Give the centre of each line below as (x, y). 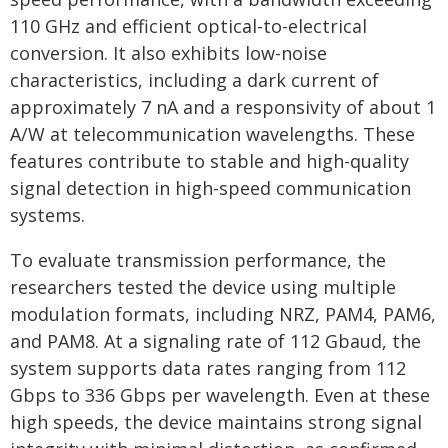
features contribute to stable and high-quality (209, 161)
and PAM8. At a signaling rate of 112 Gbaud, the (215, 341)
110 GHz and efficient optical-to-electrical (188, 26)
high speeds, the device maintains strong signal (216, 422)
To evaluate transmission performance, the (198, 260)
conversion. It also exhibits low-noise (168, 53)
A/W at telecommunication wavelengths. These (212, 134)
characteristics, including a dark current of (194, 80)
